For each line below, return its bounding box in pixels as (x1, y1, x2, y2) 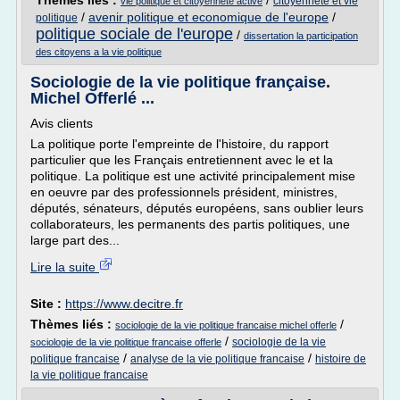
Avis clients (30, 116, 93, 130)
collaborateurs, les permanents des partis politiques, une (30, 217, 350, 231)
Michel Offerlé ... (30, 89, 154, 107)
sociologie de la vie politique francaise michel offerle (115, 320, 337, 330)
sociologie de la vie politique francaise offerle (30, 337, 221, 347)
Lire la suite (30, 260, 99, 274)
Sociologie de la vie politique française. (30, 73, 330, 91)
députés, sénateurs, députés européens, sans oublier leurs (30, 201, 363, 215)
